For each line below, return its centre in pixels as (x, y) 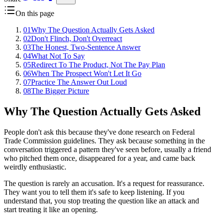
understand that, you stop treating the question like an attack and (101, 201)
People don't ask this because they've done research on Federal (99, 132)
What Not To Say (58, 56)
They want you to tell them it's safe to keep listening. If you (94, 192)
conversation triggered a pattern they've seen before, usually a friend (108, 149)
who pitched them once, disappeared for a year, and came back (100, 158)
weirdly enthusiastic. (35, 167)
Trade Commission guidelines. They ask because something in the (104, 140)
